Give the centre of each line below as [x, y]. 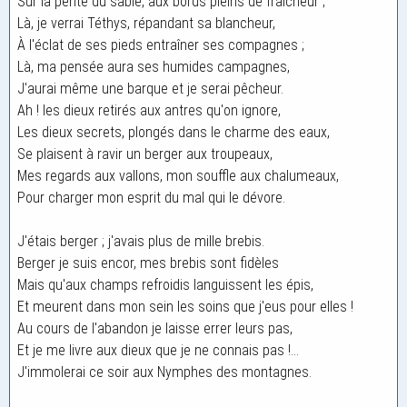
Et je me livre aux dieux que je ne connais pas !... [158, 350]
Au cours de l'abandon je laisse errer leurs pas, [155, 328]
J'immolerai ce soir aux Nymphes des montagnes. [164, 372]
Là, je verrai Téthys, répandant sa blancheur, [146, 23]
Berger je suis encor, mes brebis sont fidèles [148, 263]
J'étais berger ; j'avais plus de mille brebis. [141, 241]
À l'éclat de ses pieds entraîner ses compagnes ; [161, 45]
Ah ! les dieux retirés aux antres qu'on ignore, [149, 110]
